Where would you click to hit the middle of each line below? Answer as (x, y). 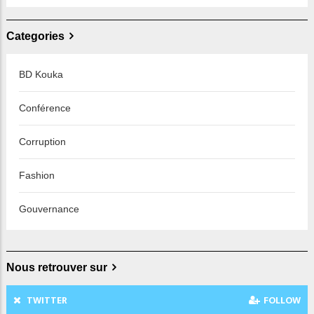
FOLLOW (282, 301)
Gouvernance (49, 209)
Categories (35, 36)
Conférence (45, 108)
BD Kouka (41, 75)
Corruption (42, 142)
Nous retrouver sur (57, 268)
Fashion (37, 176)
